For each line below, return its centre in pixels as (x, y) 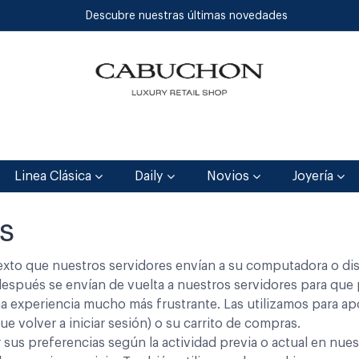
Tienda (130, 144)
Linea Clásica (53, 177)
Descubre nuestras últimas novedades (186, 16)
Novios (228, 177)
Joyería (313, 177)
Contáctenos (272, 144)
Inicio (65, 144)
